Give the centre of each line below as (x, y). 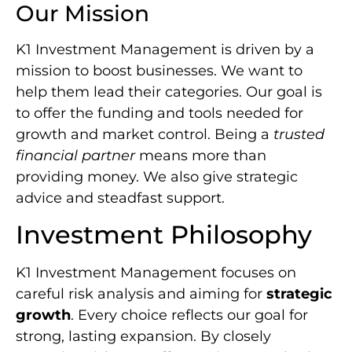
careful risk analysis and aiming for (141, 294)
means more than (201, 155)
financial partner (75, 155)
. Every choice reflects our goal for (189, 315)
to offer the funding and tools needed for (159, 113)
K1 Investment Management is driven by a (165, 49)
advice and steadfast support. (120, 198)
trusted (299, 134)
